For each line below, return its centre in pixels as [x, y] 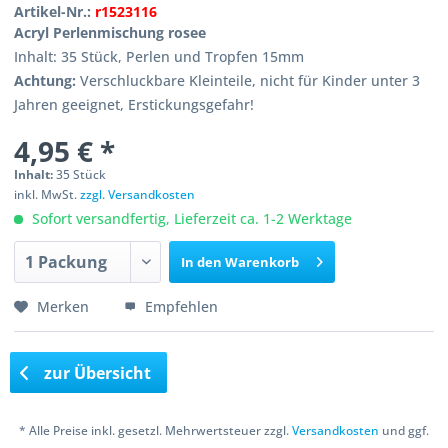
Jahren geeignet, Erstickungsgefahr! [134, 104]
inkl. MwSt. [47, 194]
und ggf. [404, 431]
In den [202, 262]
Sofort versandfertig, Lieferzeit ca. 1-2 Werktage [190, 218]
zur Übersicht [96, 372]
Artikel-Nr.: [55, 11]
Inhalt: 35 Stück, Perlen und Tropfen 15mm [159, 56]
